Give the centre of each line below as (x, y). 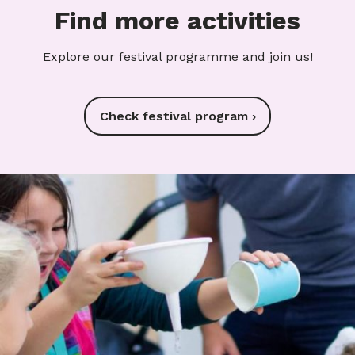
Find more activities (177, 20)
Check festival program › (177, 116)
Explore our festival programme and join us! (177, 56)
